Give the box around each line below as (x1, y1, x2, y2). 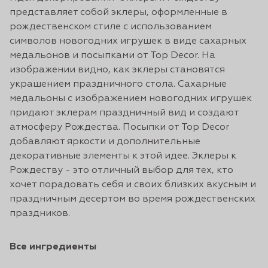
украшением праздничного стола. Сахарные (10, 80, 227, 89)
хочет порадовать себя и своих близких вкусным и (10, 180, 256, 190)
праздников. (10, 209, 70, 218)
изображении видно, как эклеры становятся (10, 65, 225, 75)
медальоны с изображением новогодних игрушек (10, 94, 252, 103)
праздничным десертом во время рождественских (10, 194, 255, 204)
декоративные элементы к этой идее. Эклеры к (10, 151, 236, 161)
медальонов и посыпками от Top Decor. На (10, 51, 215, 60)
